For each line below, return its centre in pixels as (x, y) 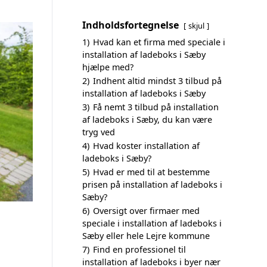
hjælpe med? (108, 67)
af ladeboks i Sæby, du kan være (147, 119)
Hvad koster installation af (146, 146)
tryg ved (99, 132)
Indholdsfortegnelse (131, 25)
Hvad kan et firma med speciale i (159, 42)
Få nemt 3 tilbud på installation (156, 107)
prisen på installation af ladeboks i (152, 184)
